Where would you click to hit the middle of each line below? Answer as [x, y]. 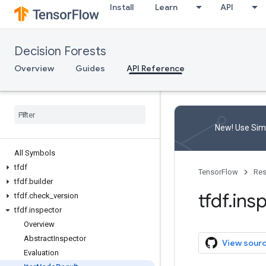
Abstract [39, 238]
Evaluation [41, 253]
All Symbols [35, 153]
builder [41, 181]
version [66, 196]
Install [122, 7]
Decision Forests [60, 51]
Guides [90, 68]
